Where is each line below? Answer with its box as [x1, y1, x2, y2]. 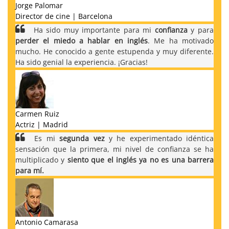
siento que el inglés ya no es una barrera [67, 154, 214, 165]
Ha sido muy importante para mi [30, 25, 155, 35]
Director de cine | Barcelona [15, 11, 112, 21]
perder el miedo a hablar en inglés [15, 35, 148, 45]
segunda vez [59, 133, 105, 143]
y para [187, 25, 214, 35]
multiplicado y [15, 154, 67, 165]
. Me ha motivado [148, 35, 214, 45]
